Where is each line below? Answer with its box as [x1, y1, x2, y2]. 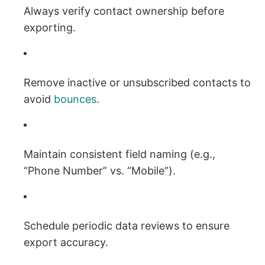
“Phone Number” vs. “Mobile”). [24, 164, 176, 177]
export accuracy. [24, 236, 108, 248]
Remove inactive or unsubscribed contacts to [24, 76, 251, 89]
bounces [54, 93, 96, 105]
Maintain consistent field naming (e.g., [24, 148, 215, 160]
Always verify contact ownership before [24, 5, 224, 17]
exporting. [24, 21, 76, 34]
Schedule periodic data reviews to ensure [24, 219, 230, 232]
